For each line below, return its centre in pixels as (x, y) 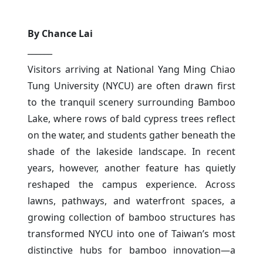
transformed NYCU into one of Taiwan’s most (131, 233)
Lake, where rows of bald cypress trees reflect (131, 118)
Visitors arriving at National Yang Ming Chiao (131, 69)
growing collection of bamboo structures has (131, 217)
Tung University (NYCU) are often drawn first (131, 85)
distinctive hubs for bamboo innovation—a (131, 250)
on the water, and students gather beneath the (131, 135)
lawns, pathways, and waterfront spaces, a (131, 200)
